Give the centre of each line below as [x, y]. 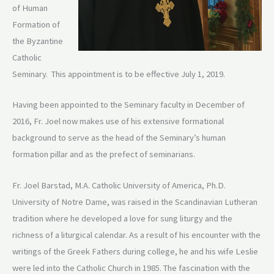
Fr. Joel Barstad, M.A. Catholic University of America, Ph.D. [119, 185]
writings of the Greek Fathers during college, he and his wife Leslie [135, 251]
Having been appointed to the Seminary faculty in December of [128, 105]
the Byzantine [38, 41]
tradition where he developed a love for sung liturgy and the [122, 218]
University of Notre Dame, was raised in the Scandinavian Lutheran [135, 202]
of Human [30, 8]
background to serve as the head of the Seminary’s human [119, 138]
